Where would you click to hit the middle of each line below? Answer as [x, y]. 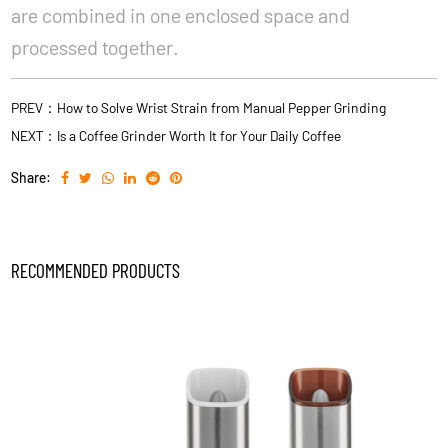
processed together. [95, 47]
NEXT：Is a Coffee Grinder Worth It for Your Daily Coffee [176, 135]
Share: [31, 177]
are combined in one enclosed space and [181, 15]
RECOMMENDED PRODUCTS [96, 270]
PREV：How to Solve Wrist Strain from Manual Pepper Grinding [199, 107]
